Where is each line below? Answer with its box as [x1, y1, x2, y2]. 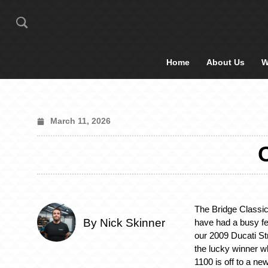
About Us [206, 57, 245, 67]
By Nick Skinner [83, 217, 165, 230]
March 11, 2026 [50, 116, 111, 126]
